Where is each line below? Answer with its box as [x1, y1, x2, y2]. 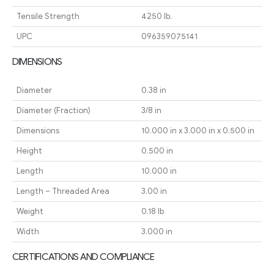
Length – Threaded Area [16, 186, 109, 197]
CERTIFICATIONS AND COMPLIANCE [12, 251, 155, 263]
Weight [16, 206, 43, 217]
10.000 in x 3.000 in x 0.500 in [141, 125, 254, 136]
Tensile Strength [16, 11, 80, 22]
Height [16, 146, 42, 157]
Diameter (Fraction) [16, 105, 91, 116]
